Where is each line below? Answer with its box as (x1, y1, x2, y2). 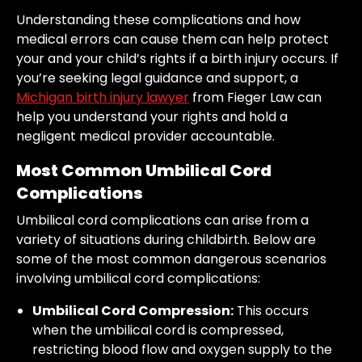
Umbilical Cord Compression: (32, 301, 234, 321)
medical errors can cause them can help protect (16, 30, 329, 49)
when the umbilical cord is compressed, (32, 321, 284, 340)
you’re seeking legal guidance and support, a (16, 69, 298, 88)
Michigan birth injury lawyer (16, 88, 189, 107)
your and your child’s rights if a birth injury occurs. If (16, 49, 339, 69)
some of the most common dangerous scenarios (16, 250, 326, 269)
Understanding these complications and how (16, 11, 301, 30)
